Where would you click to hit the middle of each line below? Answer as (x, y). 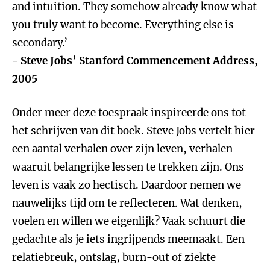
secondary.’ (40, 43)
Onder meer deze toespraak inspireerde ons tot (129, 113)
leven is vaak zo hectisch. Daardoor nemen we (127, 185)
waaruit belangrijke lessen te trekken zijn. (117, 167)
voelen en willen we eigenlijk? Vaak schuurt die (129, 221)
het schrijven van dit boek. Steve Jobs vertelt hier (133, 131)
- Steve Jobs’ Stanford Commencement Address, (135, 61)
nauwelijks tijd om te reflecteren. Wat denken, (127, 203)
